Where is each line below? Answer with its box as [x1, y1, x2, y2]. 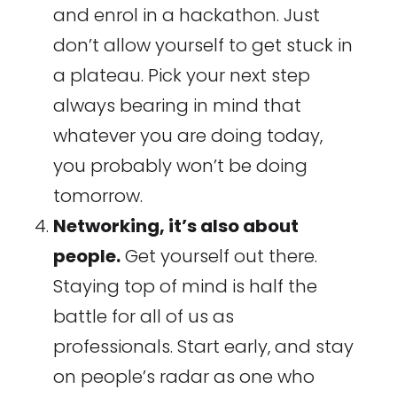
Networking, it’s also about [52, 214, 299, 239]
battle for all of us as [52, 304, 234, 330]
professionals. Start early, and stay [52, 334, 354, 360]
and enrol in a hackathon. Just [52, 3, 320, 28]
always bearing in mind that [52, 93, 301, 119]
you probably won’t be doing [52, 153, 307, 179]
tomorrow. [52, 183, 143, 209]
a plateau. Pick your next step [52, 63, 310, 89]
